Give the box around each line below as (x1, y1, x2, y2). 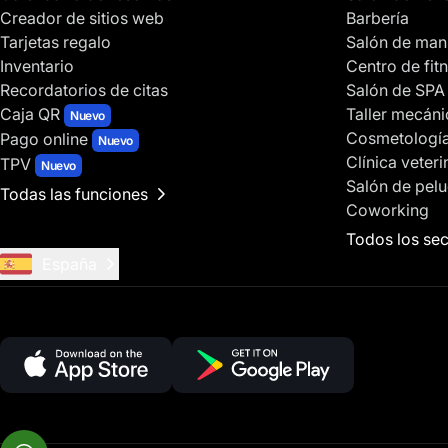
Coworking (346, 199, 429, 220)
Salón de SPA (346, 79, 445, 100)
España (42, 253, 97, 274)
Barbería (346, 7, 409, 28)
